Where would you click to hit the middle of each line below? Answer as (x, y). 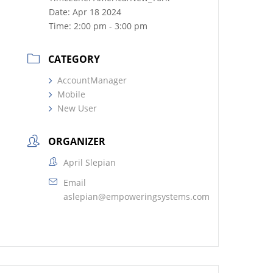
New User (77, 108)
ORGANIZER (77, 141)
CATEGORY (74, 59)
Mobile (72, 94)
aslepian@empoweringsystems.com (137, 197)
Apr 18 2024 (97, 12)
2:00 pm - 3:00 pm (111, 26)
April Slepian (90, 162)
